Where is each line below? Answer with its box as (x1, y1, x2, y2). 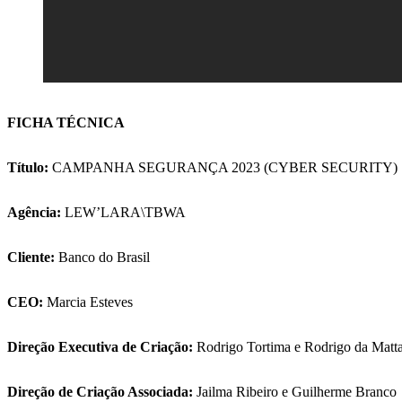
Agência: (7, 205, 61, 221)
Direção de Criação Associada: (7, 384, 193, 400)
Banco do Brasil (55, 249, 153, 266)
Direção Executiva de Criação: (7, 339, 193, 355)
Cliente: (7, 249, 55, 266)
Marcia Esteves (43, 294, 136, 310)
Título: (7, 160, 48, 176)
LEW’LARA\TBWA (61, 205, 189, 221)
